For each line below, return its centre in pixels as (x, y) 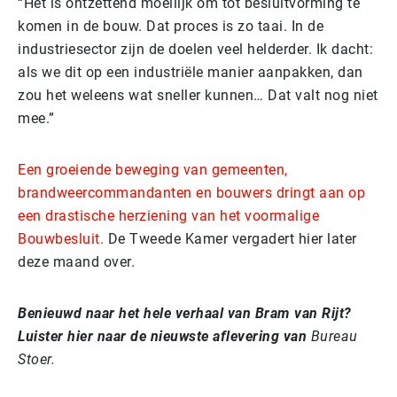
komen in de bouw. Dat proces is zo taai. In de (171, 26)
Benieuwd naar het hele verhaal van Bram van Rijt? (185, 313)
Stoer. (36, 359)
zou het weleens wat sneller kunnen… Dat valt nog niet (198, 95)
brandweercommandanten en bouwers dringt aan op (191, 193)
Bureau (332, 336)
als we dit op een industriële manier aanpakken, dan (191, 72)
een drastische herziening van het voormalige (168, 216)
